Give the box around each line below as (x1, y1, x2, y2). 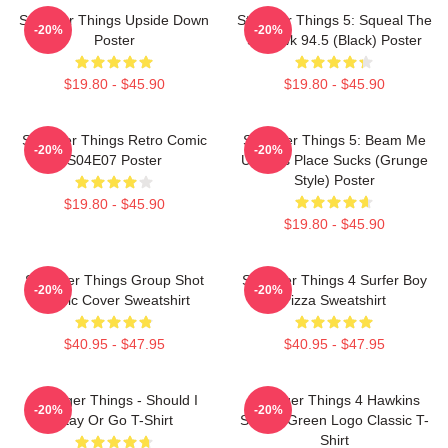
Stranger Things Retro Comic (21, 131, 207, 148)
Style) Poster (293, 171, 375, 188)
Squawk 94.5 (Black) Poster (246, 31, 422, 48)
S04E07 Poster (66, 151, 162, 168)
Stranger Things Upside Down (19, 11, 209, 28)
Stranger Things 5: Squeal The (236, 11, 432, 28)
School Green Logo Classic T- (239, 411, 429, 428)
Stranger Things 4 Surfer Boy (241, 271, 427, 288)
